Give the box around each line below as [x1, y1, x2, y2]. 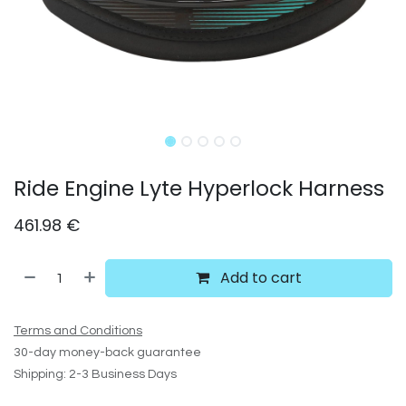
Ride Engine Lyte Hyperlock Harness [14, 173, 384, 203]
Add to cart [217, 267, 303, 288]
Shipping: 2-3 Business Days [14, 368, 177, 381]
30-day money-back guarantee [14, 346, 201, 359]
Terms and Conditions [14, 324, 142, 337]
